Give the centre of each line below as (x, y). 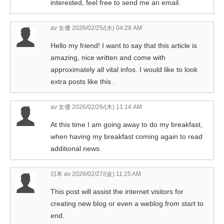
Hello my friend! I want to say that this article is (124, 45)
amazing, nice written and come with (108, 57)
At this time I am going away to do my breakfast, (126, 124)
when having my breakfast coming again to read (126, 136)
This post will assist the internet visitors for (117, 191)
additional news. (76, 148)
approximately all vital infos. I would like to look (124, 69)
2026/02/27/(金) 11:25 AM (106, 174)
